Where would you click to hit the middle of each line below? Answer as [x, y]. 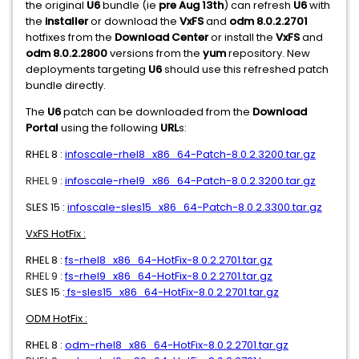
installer [67, 21]
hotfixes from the [70, 37]
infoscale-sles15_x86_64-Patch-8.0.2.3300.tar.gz [195, 207]
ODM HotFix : [56, 319]
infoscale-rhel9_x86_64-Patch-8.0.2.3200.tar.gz [190, 181]
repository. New [268, 53]
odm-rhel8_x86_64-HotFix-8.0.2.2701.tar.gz [177, 345]
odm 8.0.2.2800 [67, 53]
